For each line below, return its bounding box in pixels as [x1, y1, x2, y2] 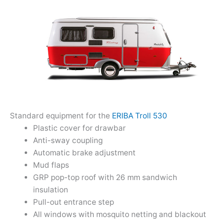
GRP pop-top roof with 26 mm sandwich [33, 173, 177, 183]
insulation [33, 185, 68, 195]
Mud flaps [33, 160, 69, 170]
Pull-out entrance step [33, 197, 114, 207]
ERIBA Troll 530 [112, 111, 167, 121]
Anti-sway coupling [33, 136, 103, 146]
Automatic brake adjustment [33, 148, 136, 158]
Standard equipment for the [10, 111, 112, 121]
